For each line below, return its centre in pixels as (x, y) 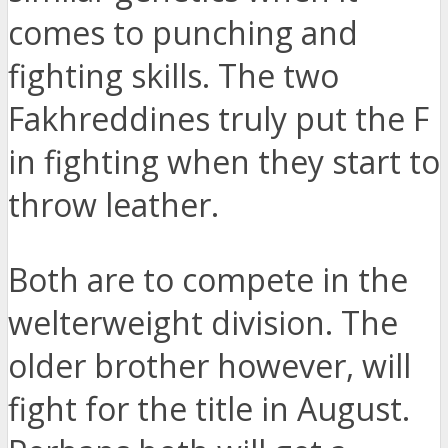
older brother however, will (209, 366)
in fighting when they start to (224, 162)
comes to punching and (183, 33)
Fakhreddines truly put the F (218, 119)
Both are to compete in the (208, 280)
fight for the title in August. (209, 409)
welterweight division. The (203, 323)
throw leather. (113, 205)
